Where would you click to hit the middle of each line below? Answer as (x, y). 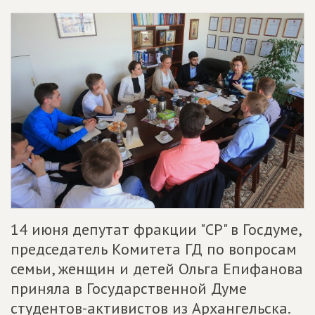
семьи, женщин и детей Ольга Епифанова (157, 268)
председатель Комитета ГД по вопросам (154, 249)
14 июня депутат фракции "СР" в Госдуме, (156, 229)
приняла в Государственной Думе (129, 288)
